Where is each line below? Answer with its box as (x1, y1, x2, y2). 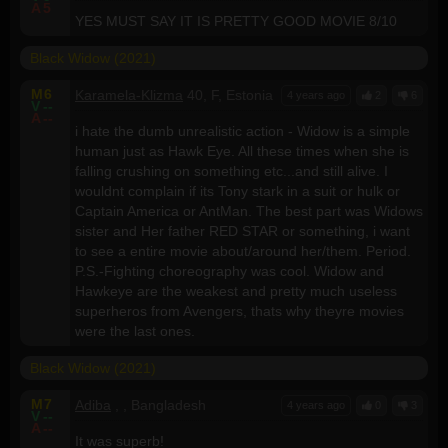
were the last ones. (75, 322, 195, 339)
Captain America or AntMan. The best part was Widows (75, 202, 423, 219)
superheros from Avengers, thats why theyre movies (75, 302, 404, 319)
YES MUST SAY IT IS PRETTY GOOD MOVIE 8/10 (75, 12, 397, 29)
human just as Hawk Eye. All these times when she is (75, 142, 409, 159)
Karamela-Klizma (75, 86, 183, 103)
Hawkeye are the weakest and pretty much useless (75, 282, 397, 299)
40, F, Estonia (187, 86, 273, 103)
